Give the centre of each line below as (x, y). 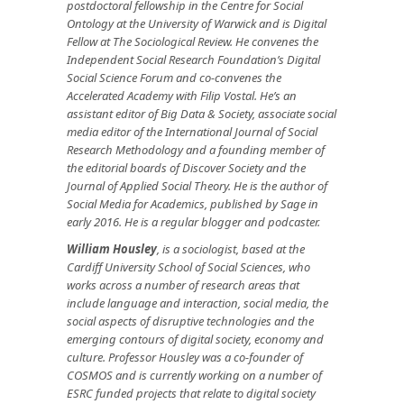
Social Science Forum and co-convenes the (174, 77)
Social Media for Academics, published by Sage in (193, 203)
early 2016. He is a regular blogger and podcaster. (195, 221)
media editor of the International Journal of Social (192, 131)
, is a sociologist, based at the (231, 248)
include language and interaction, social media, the (197, 303)
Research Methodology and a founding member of (196, 149)
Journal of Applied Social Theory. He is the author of (197, 185)
